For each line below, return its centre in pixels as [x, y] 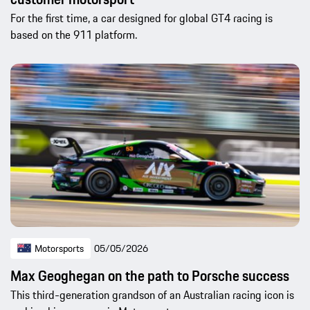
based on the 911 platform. [74, 34]
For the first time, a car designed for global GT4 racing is [142, 18]
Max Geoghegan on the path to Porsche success [150, 276]
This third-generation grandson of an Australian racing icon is [152, 295]
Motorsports [59, 249]
